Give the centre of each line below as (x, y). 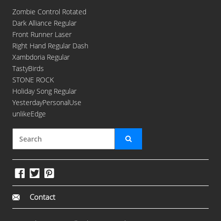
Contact (42, 197)
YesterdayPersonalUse (47, 102)
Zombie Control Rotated (49, 11)
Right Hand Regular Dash (50, 45)
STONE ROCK (33, 79)
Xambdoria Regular (41, 57)
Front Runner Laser (42, 34)
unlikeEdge (29, 113)
